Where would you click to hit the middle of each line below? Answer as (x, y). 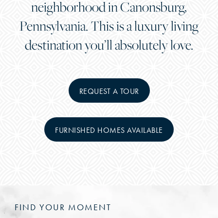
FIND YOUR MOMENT (63, 207)
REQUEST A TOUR (109, 91)
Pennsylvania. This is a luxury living (109, 25)
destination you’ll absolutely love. (109, 44)
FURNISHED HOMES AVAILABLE (109, 130)
